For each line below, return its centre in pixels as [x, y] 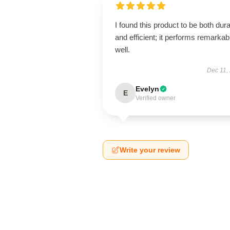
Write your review [150, 150]
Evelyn [147, 89]
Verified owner [156, 98]
